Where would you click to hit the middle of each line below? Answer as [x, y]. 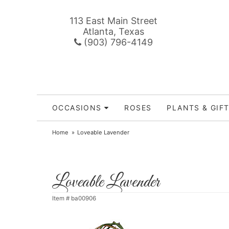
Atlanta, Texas [113, 31]
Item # [62, 198]
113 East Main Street [113, 21]
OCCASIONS [77, 108]
